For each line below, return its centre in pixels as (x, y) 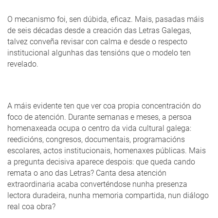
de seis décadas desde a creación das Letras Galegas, (99, 31)
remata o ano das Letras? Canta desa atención (87, 173)
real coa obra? (31, 207)
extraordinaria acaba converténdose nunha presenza (97, 184)
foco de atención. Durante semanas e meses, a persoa (100, 117)
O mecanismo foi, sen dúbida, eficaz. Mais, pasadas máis (106, 19)
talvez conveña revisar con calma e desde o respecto (97, 42)
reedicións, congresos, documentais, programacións (96, 140)
